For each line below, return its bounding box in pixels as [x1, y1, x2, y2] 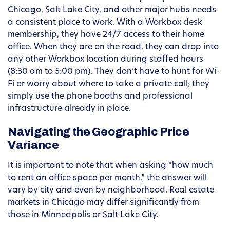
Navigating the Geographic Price [8, 126, 189, 139]
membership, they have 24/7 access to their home [8, 31, 204, 40]
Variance [8, 139, 59, 152]
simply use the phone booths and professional [8, 92, 193, 101]
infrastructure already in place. [8, 105, 131, 113]
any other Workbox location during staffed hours [8, 55, 203, 64]
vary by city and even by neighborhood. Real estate [8, 186, 214, 195]
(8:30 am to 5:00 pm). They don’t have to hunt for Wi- [8, 68, 220, 76]
